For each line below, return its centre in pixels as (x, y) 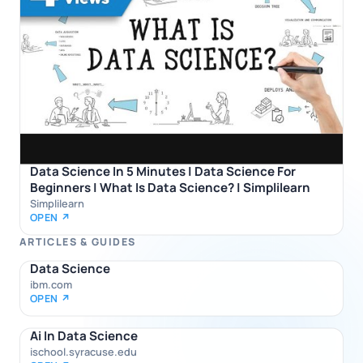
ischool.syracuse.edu (83, 352)
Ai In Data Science (84, 336)
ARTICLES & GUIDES (78, 242)
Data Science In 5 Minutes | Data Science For (163, 172)
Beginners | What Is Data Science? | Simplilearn (170, 188)
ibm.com (51, 285)
